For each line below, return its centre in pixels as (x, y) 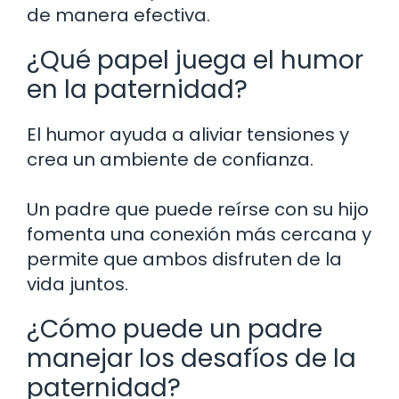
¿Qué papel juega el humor (195, 60)
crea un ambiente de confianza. (170, 159)
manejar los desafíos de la (191, 358)
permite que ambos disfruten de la (184, 259)
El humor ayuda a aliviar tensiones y (188, 134)
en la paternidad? (137, 89)
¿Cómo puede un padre (175, 329)
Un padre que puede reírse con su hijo (198, 209)
